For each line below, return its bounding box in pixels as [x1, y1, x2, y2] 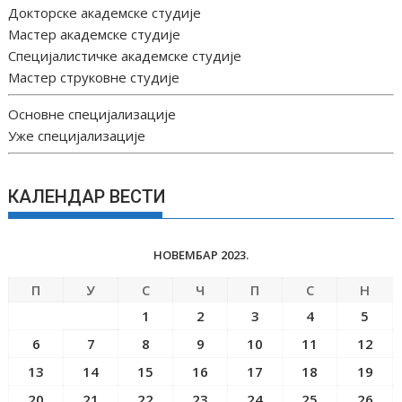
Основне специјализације [8, 104, 177, 123]
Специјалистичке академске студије [8, 46, 242, 65]
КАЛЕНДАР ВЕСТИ [8, 185, 167, 207]
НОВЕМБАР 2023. [153, 246, 249, 263]
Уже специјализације [8, 126, 146, 144]
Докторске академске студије [8, 3, 202, 22]
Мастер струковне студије [8, 67, 180, 86]
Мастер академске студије [8, 24, 181, 43]
